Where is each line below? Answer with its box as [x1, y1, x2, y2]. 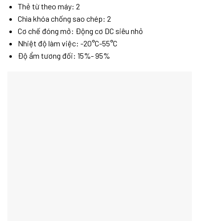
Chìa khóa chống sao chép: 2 [17, 13, 111, 23]
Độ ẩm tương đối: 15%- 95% [17, 50, 110, 60]
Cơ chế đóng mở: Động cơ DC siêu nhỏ [17, 26, 143, 36]
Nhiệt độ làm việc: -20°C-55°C [17, 38, 117, 48]
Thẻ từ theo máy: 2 [17, 1, 80, 11]
